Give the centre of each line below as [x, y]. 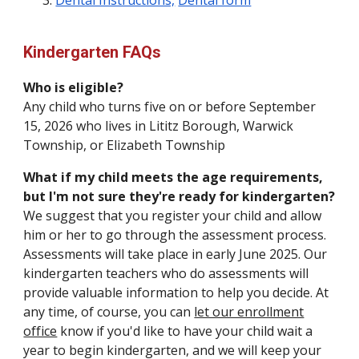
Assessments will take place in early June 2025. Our [175, 254]
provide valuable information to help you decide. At [176, 292]
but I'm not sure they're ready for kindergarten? [179, 196]
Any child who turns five [95, 107]
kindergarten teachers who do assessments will [166, 273]
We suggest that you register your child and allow [173, 216]
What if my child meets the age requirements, [173, 177]
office [40, 331]
